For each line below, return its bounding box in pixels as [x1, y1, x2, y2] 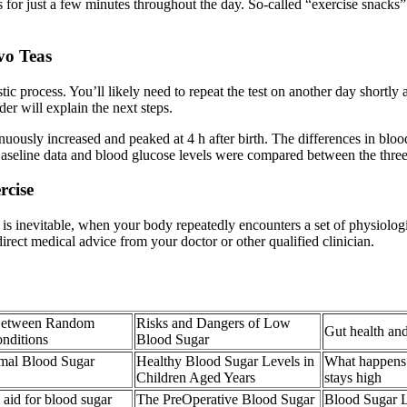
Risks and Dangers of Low [136, 314, 291, 331]
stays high [324, 369, 382, 385]
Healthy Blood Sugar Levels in [136, 352, 314, 369]
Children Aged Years [136, 369, 255, 385]
